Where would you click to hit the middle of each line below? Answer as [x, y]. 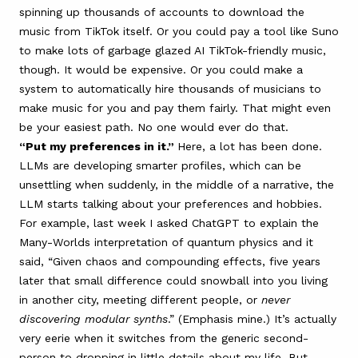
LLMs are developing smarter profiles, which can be [160, 165]
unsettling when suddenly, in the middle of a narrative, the [177, 184]
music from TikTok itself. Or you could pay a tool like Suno [179, 31]
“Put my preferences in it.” [98, 146]
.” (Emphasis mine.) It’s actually [252, 318]
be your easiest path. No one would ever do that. [154, 127]
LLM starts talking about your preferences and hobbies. [173, 203]
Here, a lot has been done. [250, 146]
